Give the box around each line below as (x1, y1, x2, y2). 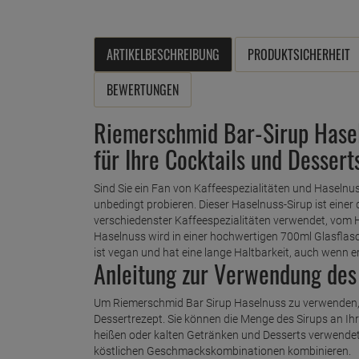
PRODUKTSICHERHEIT (248, 44, 350, 64)
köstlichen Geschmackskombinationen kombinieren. (94, 344, 351, 357)
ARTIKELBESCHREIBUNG (107, 44, 220, 64)
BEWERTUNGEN (107, 79, 179, 99)
